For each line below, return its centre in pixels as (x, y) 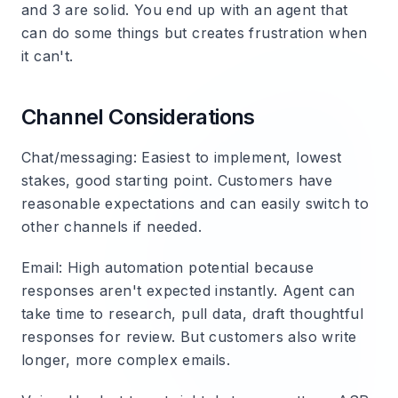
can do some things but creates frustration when (195, 33)
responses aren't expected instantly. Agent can (188, 291)
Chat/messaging (77, 157)
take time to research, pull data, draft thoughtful (192, 314)
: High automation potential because (186, 267)
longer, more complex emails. (126, 360)
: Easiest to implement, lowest (237, 157)
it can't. (48, 56)
